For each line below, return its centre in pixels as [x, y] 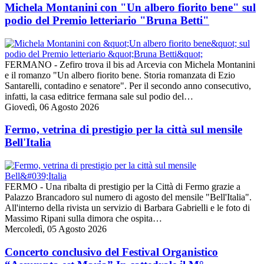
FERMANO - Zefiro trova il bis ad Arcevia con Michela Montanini [130, 64]
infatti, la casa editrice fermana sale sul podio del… [99, 96]
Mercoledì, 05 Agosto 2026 [56, 229]
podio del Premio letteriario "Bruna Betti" [107, 21]
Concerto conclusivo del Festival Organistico [111, 252]
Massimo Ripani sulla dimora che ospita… [83, 219]
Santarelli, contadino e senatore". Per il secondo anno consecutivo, [128, 85]
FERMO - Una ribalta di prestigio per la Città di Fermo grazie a [123, 187]
